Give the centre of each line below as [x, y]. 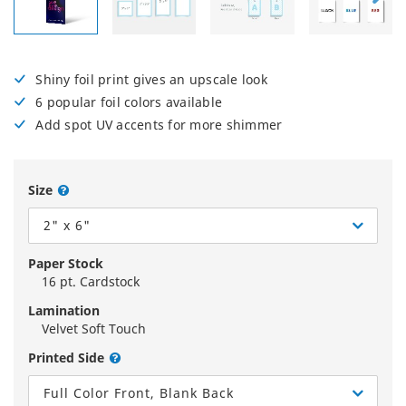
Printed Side [66, 358]
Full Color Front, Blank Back [139, 393]
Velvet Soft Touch [94, 329]
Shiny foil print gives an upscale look [151, 79]
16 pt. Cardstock [91, 282]
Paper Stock [66, 264]
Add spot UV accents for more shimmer [159, 125]
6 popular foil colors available [129, 102]
